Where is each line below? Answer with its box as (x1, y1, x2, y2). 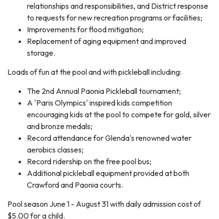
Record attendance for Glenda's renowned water (27, 132, 192, 143)
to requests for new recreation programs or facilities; (27, 12, 202, 22)
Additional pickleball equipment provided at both (27, 168, 189, 178)
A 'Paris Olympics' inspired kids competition (27, 97, 172, 108)
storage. (27, 47, 55, 58)
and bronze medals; (27, 121, 92, 131)
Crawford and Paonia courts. (27, 179, 123, 190)
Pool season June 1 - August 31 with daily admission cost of (7, 198, 201, 209)
